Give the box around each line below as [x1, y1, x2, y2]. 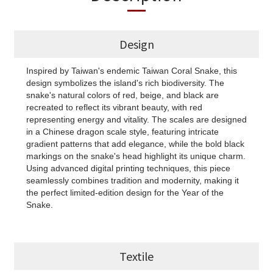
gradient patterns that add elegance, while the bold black [26, 139, 244, 149]
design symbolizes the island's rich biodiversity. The [26, 78, 224, 88]
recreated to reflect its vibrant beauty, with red [26, 102, 202, 113]
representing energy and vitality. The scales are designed [26, 115, 247, 125]
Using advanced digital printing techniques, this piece [26, 163, 230, 174]
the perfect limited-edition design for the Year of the [26, 188, 224, 198]
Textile [119, 248, 154, 264]
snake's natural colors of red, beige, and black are [26, 90, 219, 101]
